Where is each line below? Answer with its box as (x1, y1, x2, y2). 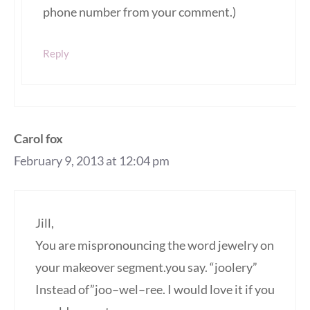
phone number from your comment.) (43, 4, 236, 20)
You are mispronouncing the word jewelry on (35, 237, 274, 253)
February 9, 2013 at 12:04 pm (14, 153, 170, 169)
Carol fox (14, 131, 63, 147)
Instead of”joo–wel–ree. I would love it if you (35, 282, 275, 298)
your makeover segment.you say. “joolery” (35, 259, 257, 275)
